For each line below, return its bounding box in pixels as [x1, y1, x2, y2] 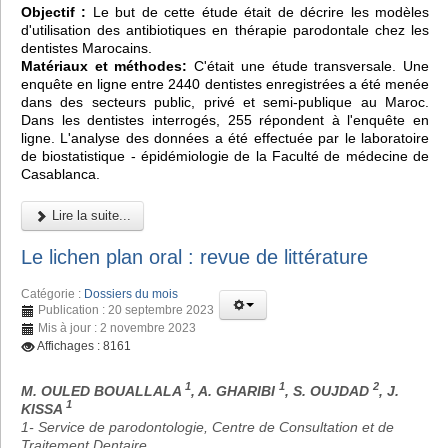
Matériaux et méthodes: [21, 58, 188, 75]
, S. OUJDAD [285, 382, 373, 399]
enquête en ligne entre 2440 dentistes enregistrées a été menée [21, 76, 429, 93]
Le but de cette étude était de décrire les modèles [86, 4, 430, 21]
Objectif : [21, 4, 87, 21]
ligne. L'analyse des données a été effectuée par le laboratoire [21, 130, 429, 147]
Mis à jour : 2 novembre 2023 [38, 320, 196, 335]
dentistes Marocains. [21, 40, 152, 57]
